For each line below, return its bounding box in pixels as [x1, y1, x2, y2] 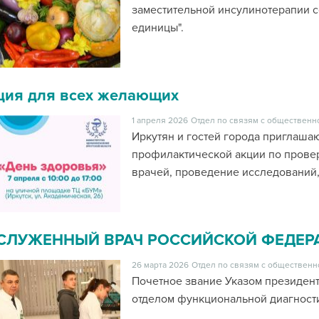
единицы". [131, 21, 184, 35]
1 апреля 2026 [131, 115, 188, 126]
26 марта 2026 [131, 260, 189, 271]
